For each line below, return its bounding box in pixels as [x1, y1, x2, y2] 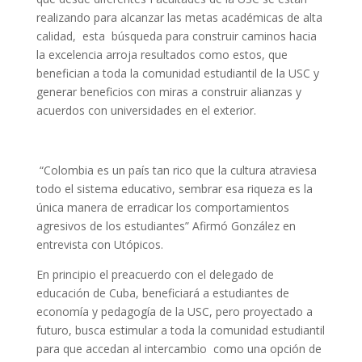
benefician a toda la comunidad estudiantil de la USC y [36, 65, 319, 82]
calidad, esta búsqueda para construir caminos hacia [36, 28, 317, 44]
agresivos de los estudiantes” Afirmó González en [36, 218, 296, 234]
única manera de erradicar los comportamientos [36, 200, 289, 216]
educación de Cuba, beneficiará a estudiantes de [36, 285, 289, 301]
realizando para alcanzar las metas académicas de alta [36, 10, 322, 26]
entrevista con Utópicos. [36, 237, 166, 253]
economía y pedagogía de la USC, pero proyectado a [36, 304, 313, 320]
